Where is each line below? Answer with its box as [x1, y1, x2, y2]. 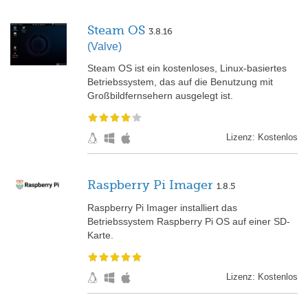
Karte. [87, 230, 113, 241]
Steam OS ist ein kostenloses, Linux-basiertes [87, 62, 287, 74]
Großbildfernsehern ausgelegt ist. [87, 89, 233, 101]
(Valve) [87, 40, 122, 52]
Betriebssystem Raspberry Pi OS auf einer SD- [87, 216, 290, 228]
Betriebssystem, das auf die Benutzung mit [87, 76, 273, 87]
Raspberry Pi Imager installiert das [87, 202, 237, 214]
